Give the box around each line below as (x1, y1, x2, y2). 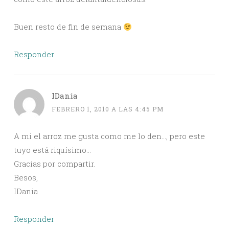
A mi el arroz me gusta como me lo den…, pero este (14, 131, 205, 142)
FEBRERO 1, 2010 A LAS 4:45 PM (52, 105, 164, 113)
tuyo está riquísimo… (14, 145, 91, 155)
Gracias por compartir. (14, 158, 95, 169)
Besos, (14, 172, 38, 183)
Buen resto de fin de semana (14, 21, 123, 32)
